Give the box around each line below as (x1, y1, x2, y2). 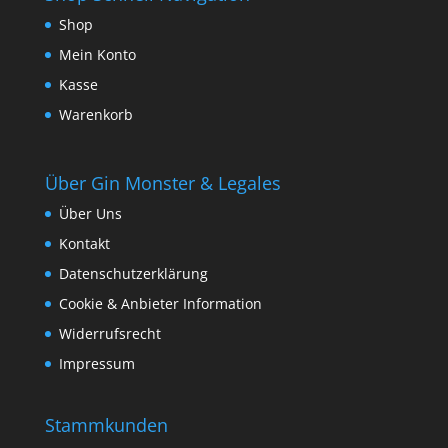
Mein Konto (58, 45, 136, 65)
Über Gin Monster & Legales (44, 171, 281, 196)
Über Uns (58, 204, 122, 224)
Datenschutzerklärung (58, 264, 208, 284)
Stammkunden (44, 413, 168, 438)
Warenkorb (58, 105, 133, 125)
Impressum (58, 354, 135, 374)
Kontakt (58, 234, 110, 254)
